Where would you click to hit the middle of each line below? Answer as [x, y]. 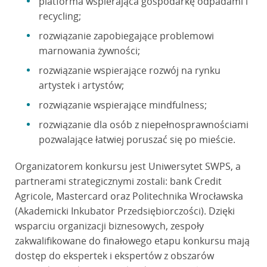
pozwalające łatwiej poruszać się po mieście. [137, 140]
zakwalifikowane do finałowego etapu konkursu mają [132, 241]
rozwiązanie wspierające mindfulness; [122, 105]
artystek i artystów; [81, 86]
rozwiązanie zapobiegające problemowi [126, 36]
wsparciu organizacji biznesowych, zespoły [109, 226]
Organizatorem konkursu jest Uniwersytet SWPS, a [128, 167]
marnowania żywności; [89, 51]
